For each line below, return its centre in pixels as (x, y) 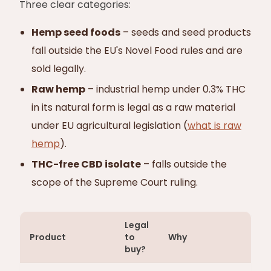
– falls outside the (184, 164)
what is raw (214, 126)
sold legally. (59, 69)
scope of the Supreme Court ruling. (115, 182)
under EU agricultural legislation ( (109, 126)
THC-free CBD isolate (86, 164)
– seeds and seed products (186, 32)
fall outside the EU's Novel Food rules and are (137, 51)
